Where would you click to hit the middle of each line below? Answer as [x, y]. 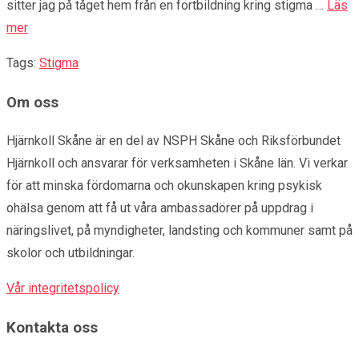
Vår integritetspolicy [63, 288]
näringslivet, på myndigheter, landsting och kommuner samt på [179, 231]
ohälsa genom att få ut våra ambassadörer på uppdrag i [160, 208]
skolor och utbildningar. [71, 253]
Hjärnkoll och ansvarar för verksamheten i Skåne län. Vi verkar [177, 163]
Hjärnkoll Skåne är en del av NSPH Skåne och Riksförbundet [173, 141]
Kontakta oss [52, 328]
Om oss [32, 102]
